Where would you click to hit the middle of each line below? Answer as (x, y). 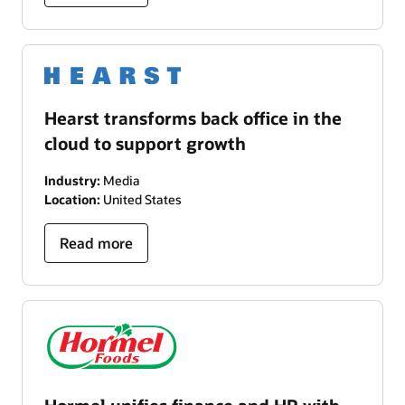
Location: (72, 199)
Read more (96, 242)
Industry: (72, 180)
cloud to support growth (145, 143)
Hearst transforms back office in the (193, 118)
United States (141, 199)
